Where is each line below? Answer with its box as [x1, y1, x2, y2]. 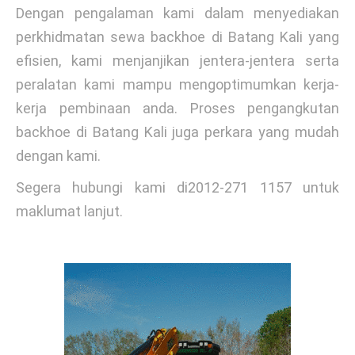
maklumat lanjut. [16, 203, 123, 219]
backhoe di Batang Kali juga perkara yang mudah [16, 124, 339, 140]
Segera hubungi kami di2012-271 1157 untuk [16, 179, 339, 196]
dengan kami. [16, 147, 101, 164]
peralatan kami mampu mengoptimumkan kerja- [16, 76, 339, 93]
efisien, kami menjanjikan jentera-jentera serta [16, 52, 339, 69]
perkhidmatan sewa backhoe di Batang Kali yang [16, 29, 339, 45]
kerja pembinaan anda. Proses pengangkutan [16, 100, 339, 116]
